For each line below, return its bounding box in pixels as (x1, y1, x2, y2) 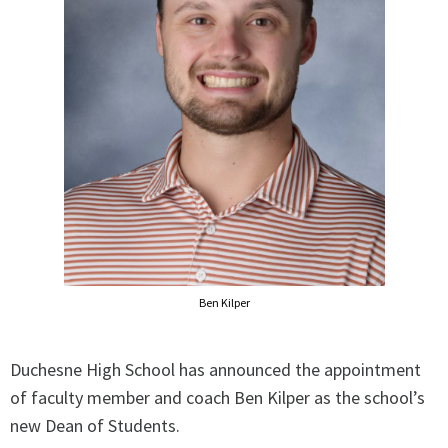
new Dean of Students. (10, 414, 180, 438)
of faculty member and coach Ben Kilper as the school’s (10, 386, 425, 410)
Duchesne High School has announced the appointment (10, 358, 421, 382)
